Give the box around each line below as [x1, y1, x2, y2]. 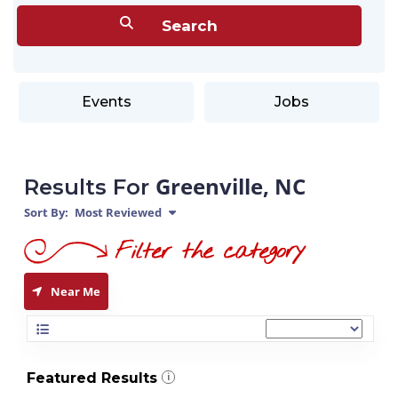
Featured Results [27, 370, 157, 386]
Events [81, 93, 131, 110]
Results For [24, 174, 155, 200]
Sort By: [24, 204, 68, 220]
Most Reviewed [72, 204, 162, 220]
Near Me [51, 283, 100, 299]
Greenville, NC [155, 171, 306, 201]
